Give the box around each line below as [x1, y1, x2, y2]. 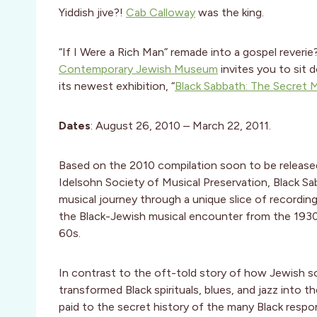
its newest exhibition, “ [59, 79, 175, 93]
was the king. [195, 6, 264, 20]
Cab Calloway [126, 6, 195, 20]
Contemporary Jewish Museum [59, 62, 218, 76]
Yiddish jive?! [59, 6, 126, 20]
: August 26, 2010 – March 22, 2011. [91, 119, 271, 133]
